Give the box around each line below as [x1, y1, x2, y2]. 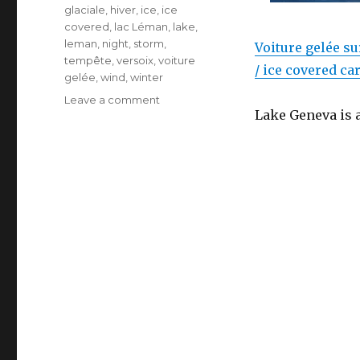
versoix [117, 54, 154, 67]
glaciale [64, 3, 106, 17]
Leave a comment [64, 93, 161, 107]
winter [130, 71, 164, 84]
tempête [64, 54, 112, 67]
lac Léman [114, 20, 169, 34]
